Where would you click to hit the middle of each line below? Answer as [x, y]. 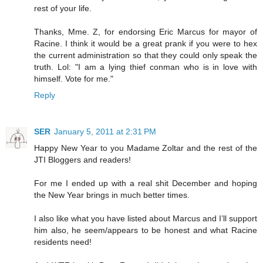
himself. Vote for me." [74, 79]
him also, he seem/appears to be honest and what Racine [146, 230]
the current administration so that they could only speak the [146, 55]
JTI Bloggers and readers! [82, 160]
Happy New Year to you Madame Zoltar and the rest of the [146, 148]
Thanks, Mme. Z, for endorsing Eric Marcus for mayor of [146, 32]
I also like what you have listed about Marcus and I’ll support [146, 219]
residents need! [63, 242]
